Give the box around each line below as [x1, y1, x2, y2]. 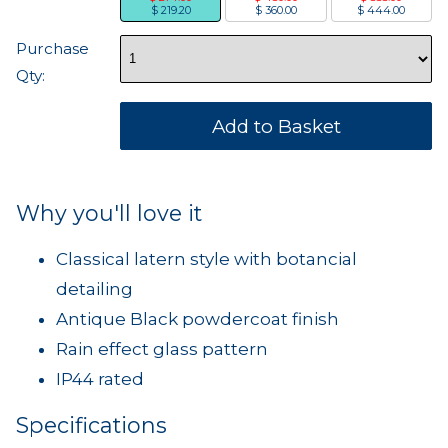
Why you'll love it [16, 199, 202, 226]
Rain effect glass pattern [56, 338, 272, 359]
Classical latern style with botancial [56, 248, 357, 269]
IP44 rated [56, 368, 144, 389]
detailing [56, 278, 133, 299]
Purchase [16, 38, 89, 58]
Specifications [16, 411, 167, 438]
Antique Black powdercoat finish [56, 308, 339, 329]
